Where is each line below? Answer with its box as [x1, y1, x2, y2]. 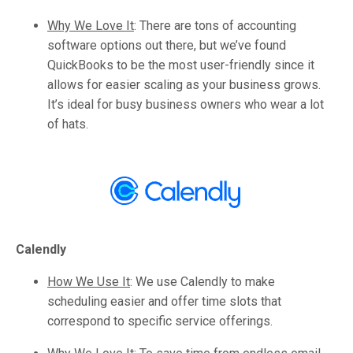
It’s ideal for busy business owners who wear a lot [47, 96, 324, 112]
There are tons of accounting [136, 17, 296, 33]
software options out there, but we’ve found [47, 37, 286, 53]
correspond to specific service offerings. [47, 313, 276, 329]
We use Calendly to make [132, 273, 275, 289]
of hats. [47, 116, 88, 132]
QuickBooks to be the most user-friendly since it [47, 57, 314, 72]
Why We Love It [47, 17, 134, 33]
